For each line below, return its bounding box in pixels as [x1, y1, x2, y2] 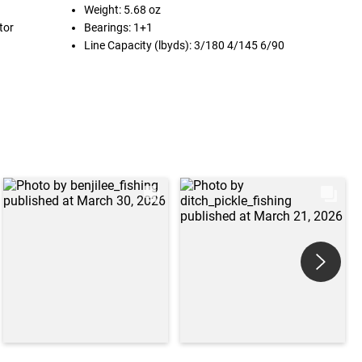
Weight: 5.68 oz [84, 3, 162, 16]
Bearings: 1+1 [84, 21, 154, 34]
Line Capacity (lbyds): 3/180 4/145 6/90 [84, 39, 285, 52]
